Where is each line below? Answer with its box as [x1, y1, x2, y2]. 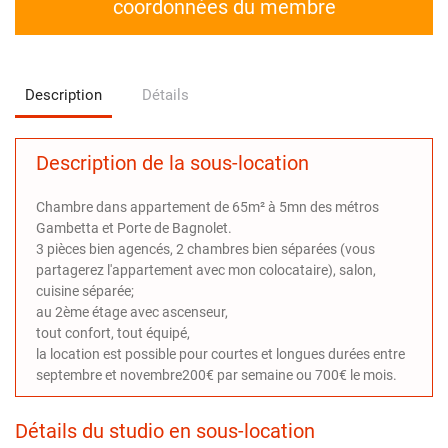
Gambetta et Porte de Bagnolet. [36, 219, 232, 236]
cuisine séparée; [36, 282, 134, 299]
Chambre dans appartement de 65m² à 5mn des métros [36, 198, 379, 215]
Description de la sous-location [36, 150, 309, 175]
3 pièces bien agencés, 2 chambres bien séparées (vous [36, 240, 375, 257]
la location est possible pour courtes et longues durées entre [36, 345, 405, 362]
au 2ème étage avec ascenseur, [36, 303, 228, 320]
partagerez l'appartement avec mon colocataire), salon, [36, 261, 376, 278]
